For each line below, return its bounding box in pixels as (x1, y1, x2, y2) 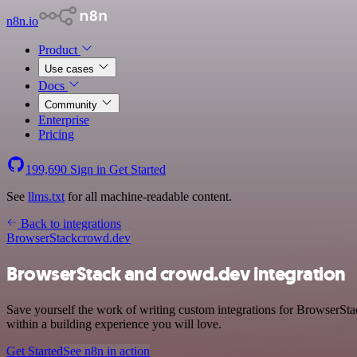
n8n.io (6, 14, 38, 28)
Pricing (38, 127, 74, 141)
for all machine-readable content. (65, 190, 232, 203)
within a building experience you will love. (6, 316, 222, 331)
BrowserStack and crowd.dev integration (6, 261, 346, 287)
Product (38, 43, 80, 57)
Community (45, 99, 100, 111)
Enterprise (38, 113, 89, 127)
